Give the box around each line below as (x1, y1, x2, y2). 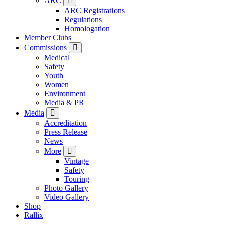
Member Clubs (24, 33, 71, 42)
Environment (44, 89, 85, 98)
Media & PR (44, 98, 84, 107)
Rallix (24, 210, 43, 219)
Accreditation (44, 118, 87, 127)
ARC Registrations (64, 6, 125, 15)
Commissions (24, 43, 67, 52)
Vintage (64, 156, 89, 165)
